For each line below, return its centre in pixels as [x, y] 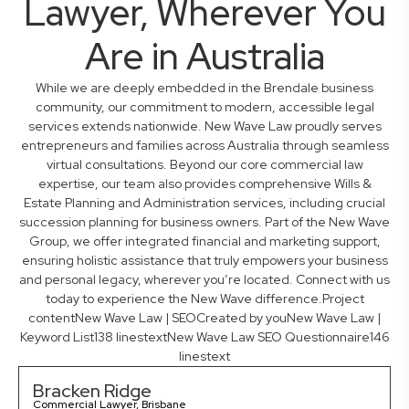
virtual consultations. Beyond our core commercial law [204, 165]
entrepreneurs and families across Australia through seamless [204, 146]
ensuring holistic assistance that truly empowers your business [204, 261]
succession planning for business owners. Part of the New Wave [204, 222]
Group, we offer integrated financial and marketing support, [204, 241]
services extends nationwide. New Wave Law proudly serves [204, 126]
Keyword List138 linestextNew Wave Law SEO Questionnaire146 [204, 337]
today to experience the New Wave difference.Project [204, 299]
